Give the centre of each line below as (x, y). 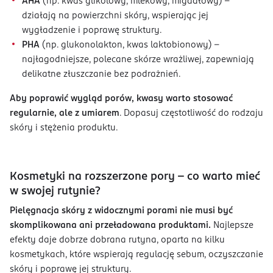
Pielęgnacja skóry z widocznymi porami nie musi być (121, 211)
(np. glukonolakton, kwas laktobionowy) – (129, 45)
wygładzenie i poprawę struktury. (93, 31)
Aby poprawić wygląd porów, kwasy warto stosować (121, 99)
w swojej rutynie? (56, 192)
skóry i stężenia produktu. (65, 128)
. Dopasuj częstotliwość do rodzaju (191, 114)
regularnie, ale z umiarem (65, 114)
